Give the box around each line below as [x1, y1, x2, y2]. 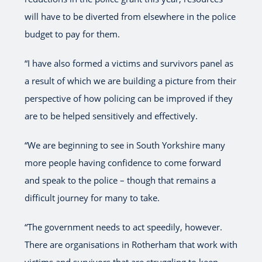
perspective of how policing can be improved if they [24, 92, 233, 104]
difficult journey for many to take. [24, 191, 160, 204]
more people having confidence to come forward [24, 156, 221, 168]
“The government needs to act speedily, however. [24, 220, 222, 233]
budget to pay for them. [24, 27, 120, 40]
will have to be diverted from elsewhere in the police [24, 10, 236, 22]
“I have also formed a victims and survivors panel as [24, 57, 233, 69]
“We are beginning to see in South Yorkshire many [24, 139, 225, 151]
